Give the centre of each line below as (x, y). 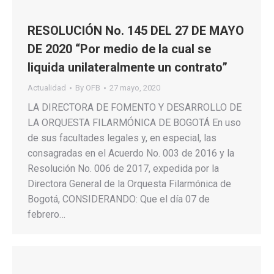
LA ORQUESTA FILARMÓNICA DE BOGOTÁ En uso (134, 122)
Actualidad (47, 87)
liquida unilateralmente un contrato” (128, 67)
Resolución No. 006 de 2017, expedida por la (123, 168)
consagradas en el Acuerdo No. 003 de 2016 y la (131, 153)
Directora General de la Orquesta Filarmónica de (129, 183)
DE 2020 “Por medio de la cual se (119, 49)
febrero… (46, 214)
